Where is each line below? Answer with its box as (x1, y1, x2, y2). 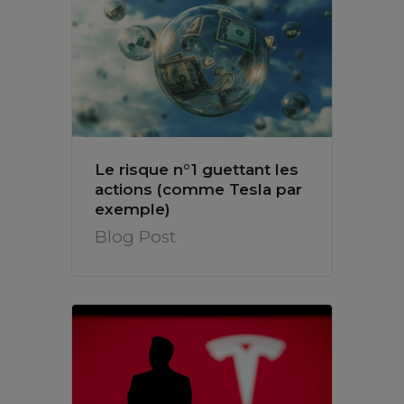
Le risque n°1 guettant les (95, 161, 298, 179)
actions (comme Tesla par (95, 180, 302, 199)
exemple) (95, 200, 170, 219)
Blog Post (95, 226, 176, 248)
